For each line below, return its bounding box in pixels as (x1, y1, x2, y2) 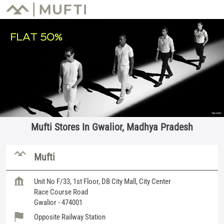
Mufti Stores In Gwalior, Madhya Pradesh (31, 120, 193, 133)
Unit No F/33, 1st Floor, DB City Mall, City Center (34, 176, 171, 186)
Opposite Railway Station (34, 212, 105, 221)
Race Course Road (34, 187, 88, 196)
